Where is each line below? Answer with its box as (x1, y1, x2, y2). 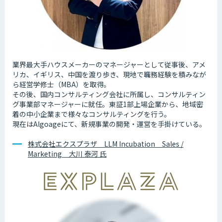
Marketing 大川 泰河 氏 (28, 149, 107, 159)
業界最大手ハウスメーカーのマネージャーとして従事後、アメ (12, 59, 206, 70)
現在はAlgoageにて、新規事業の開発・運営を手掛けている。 (12, 119, 206, 129)
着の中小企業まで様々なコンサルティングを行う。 (12, 109, 171, 119)
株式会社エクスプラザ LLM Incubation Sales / (28, 139, 183, 149)
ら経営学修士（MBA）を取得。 (12, 79, 111, 90)
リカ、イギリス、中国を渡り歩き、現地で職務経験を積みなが (12, 69, 206, 80)
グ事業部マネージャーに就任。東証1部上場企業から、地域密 (12, 99, 203, 110)
